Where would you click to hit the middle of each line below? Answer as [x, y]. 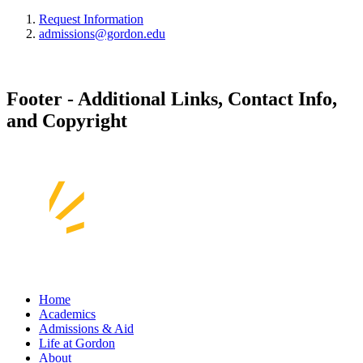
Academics [67, 314]
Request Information [91, 19]
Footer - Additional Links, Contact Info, [172, 98]
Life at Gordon [77, 343]
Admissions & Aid [86, 328]
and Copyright [67, 120]
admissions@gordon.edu [102, 33]
